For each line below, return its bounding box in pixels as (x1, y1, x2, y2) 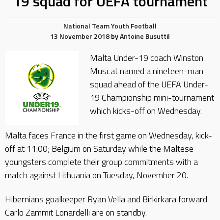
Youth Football (111, 21, 157, 31)
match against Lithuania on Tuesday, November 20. (5, 168, 188, 182)
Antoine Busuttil (120, 31, 170, 41)
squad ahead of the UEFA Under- (89, 78, 208, 91)
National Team (63, 21, 110, 31)
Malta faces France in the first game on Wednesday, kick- (5, 128, 212, 142)
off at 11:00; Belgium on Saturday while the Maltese (5, 141, 193, 155)
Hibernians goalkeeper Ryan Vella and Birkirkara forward (5, 192, 207, 206)
